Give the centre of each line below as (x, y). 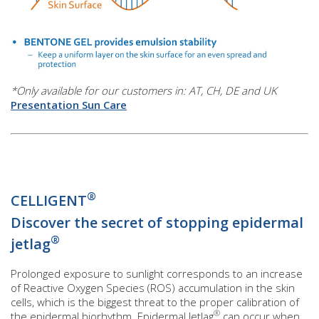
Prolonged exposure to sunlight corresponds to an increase (157, 273)
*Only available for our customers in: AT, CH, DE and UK (144, 90)
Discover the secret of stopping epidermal (157, 222)
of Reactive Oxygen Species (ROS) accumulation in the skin (153, 287)
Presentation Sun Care (69, 104)
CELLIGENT (49, 200)
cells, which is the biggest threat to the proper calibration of (155, 302)
